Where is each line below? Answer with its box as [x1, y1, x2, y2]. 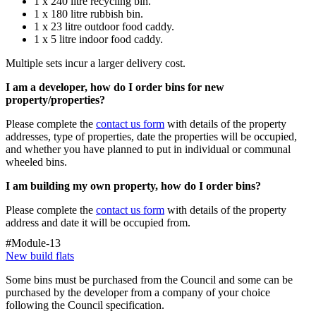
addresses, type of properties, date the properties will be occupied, [6, 130, 297, 142]
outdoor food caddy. [82, 20, 174, 32]
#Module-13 [6, 236, 61, 249]
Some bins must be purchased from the [6, 273, 181, 286]
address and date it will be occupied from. [6, 216, 193, 229]
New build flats [6, 249, 74, 262]
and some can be [216, 273, 293, 286]
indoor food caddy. [76, 32, 163, 45]
